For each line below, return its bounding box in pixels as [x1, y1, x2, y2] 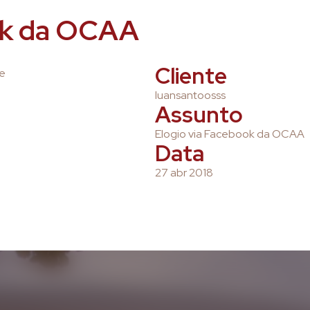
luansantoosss [155, 88, 226, 102]
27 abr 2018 [155, 165, 213, 180]
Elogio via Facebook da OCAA [155, 127, 304, 141]
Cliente [155, 61, 227, 91]
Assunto [155, 100, 243, 129]
